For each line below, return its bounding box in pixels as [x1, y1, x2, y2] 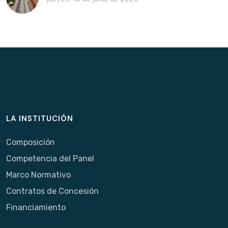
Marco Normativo [6, 169, 71, 180]
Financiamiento [6, 202, 66, 212]
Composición [6, 137, 55, 147]
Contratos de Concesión [6, 186, 99, 196]
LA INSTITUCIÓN [6, 113, 73, 124]
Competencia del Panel [6, 153, 94, 163]
